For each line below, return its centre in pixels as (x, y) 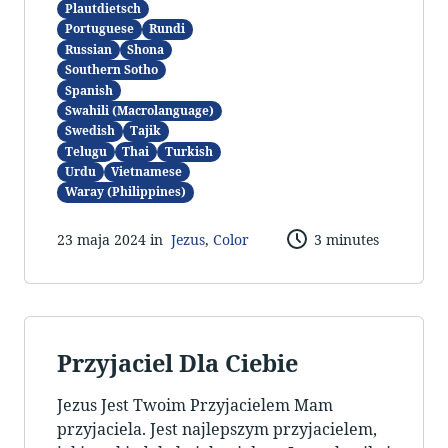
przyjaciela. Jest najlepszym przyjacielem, (217, 429)
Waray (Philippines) (125, 192)
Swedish (89, 131)
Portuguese (99, 29)
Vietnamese (147, 172)
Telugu (85, 151)
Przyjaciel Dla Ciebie (177, 363)
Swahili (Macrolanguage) (139, 110)
